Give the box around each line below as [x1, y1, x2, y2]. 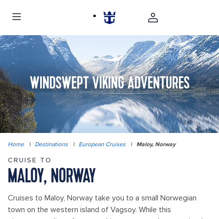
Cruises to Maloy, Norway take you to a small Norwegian [8, 193, 197, 203]
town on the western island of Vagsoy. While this [8, 205, 171, 215]
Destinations [35, 141, 68, 148]
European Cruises [79, 141, 126, 148]
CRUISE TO [8, 156, 52, 164]
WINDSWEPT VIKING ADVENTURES [29, 75, 190, 93]
